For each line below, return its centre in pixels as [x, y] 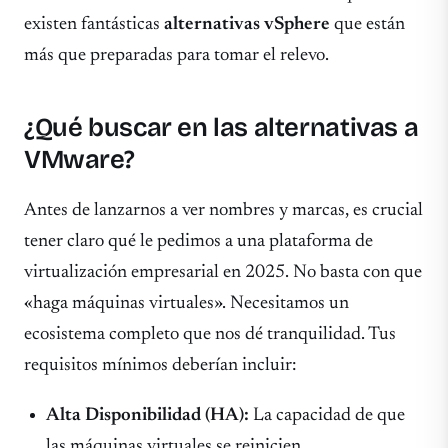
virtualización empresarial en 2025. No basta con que [223, 273]
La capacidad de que [327, 415]
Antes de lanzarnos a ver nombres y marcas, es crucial [223, 211]
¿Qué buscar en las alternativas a [221, 128]
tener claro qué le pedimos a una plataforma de [198, 242]
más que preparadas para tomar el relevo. [176, 55]
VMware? [79, 160]
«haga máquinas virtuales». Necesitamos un [186, 304]
